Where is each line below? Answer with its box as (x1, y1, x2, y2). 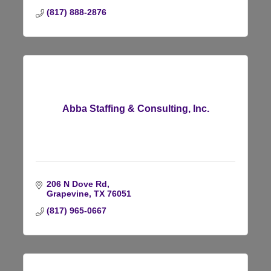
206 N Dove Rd (46, 178, 107, 189)
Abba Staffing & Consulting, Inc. (62, 103, 209, 114)
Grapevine (46, 188, 89, 198)
